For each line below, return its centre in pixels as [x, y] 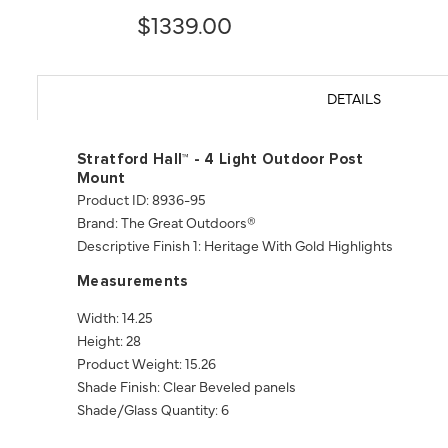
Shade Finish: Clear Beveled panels [186, 385]
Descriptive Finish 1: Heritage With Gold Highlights [235, 244]
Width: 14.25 [115, 316]
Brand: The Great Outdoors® [166, 221]
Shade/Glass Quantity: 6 [153, 408]
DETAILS [353, 97]
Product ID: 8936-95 [141, 198]
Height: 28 [109, 339]
